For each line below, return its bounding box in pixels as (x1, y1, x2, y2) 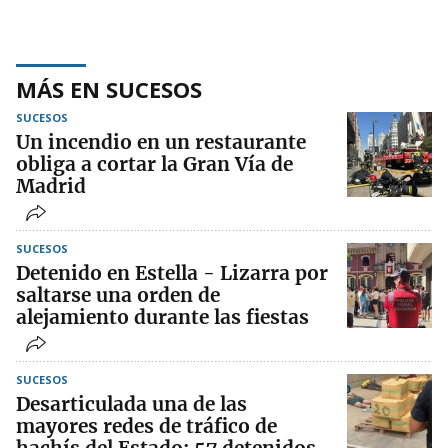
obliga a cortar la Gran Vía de (16, 152, 293, 177)
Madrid (16, 174, 86, 199)
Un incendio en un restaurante (16, 130, 306, 155)
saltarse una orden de (16, 283, 220, 308)
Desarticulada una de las (16, 392, 247, 417)
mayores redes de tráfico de (16, 414, 277, 439)
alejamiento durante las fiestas (16, 305, 309, 330)
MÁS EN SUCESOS (16, 74, 202, 105)
